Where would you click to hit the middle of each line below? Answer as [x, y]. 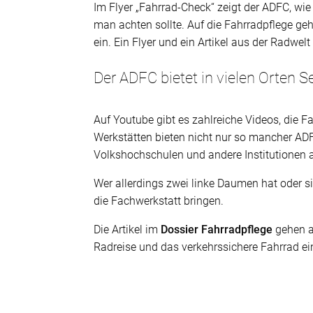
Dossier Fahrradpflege [217, 229]
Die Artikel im [128, 229]
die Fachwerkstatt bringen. [159, 201]
